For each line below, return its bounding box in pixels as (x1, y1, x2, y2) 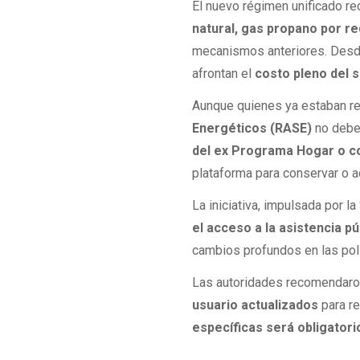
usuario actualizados (192, 297, 319, 313)
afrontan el (192, 65, 256, 81)
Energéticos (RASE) (192, 120, 313, 136)
